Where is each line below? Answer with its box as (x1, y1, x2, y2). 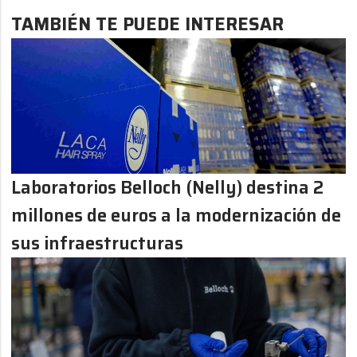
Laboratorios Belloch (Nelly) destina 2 (11, 173, 324, 202)
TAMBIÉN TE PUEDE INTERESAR (11, 10, 284, 38)
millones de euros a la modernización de (11, 201, 342, 229)
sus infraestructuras (11, 229, 184, 257)
